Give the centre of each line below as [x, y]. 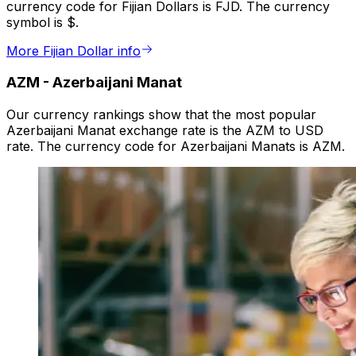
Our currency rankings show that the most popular [161, 115]
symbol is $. [43, 22]
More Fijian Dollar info [74, 50]
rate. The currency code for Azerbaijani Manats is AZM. [176, 147]
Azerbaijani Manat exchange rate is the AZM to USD [165, 131]
